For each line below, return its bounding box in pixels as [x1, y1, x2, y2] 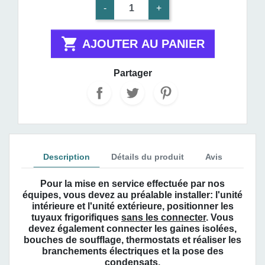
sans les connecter [121, 212, 206, 222]
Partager [113, 67, 152, 78]
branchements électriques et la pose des [41, 245, 224, 256]
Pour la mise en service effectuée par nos [40, 178, 225, 189]
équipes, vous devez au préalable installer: [22, 189, 215, 200]
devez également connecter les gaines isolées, [28, 223, 237, 234]
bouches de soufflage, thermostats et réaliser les [24, 234, 241, 245]
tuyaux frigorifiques [31, 212, 121, 222]
